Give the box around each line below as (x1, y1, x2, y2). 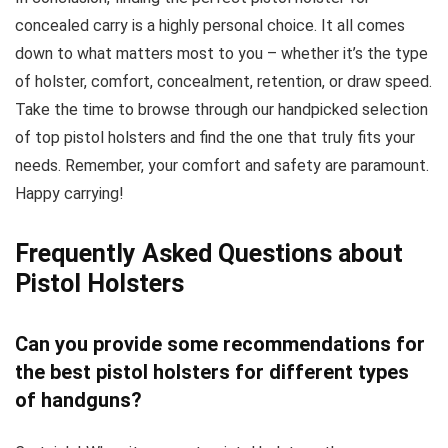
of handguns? (15, 387, 142, 412)
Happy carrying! (15, 183, 124, 203)
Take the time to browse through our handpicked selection (15, 99, 428, 119)
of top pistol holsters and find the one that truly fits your (15, 127, 415, 147)
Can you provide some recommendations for (15, 331, 425, 356)
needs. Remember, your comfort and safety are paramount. (15, 155, 429, 175)
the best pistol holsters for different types (15, 359, 409, 384)
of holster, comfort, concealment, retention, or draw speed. (15, 71, 432, 91)
